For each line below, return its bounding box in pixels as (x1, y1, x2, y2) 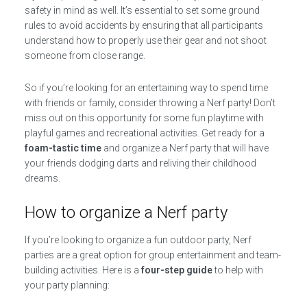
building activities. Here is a (24, 265, 141, 275)
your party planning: (24, 280, 110, 291)
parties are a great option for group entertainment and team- (24, 249, 281, 260)
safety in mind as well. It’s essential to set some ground (24, 5, 260, 16)
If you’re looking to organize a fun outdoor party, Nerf (24, 234, 251, 245)
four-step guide (140, 265, 212, 275)
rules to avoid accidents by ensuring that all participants (24, 20, 263, 31)
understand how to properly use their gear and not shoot (24, 35, 267, 46)
